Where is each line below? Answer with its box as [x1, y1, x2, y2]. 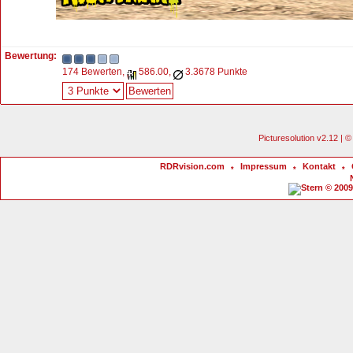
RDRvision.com [160, 162, 225, 171]
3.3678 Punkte [183, 66, 247, 77]
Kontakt [303, 162, 336, 171]
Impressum [240, 162, 287, 171]
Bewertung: [5, 50, 57, 61]
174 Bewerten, [62, 66, 127, 77]
